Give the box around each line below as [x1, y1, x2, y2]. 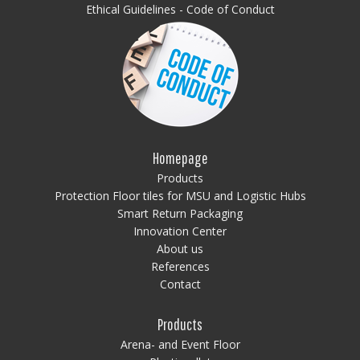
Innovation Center [133, 223, 227, 239]
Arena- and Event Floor [120, 336, 240, 352]
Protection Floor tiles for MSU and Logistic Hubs [54, 187, 306, 203]
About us [157, 240, 203, 256]
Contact [159, 276, 201, 292]
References [150, 258, 210, 274]
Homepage [152, 148, 208, 167]
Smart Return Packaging [117, 205, 243, 221]
